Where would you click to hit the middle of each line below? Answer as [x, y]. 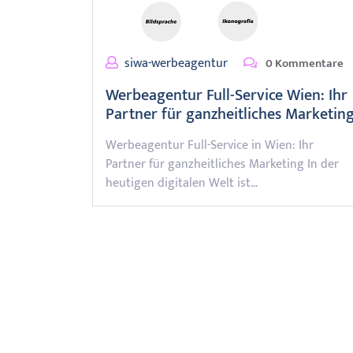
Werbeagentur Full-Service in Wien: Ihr [210, 145]
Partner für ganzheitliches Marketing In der [222, 164]
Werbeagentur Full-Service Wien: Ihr [227, 95]
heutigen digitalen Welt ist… [182, 183]
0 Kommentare [303, 63]
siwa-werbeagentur [176, 63]
